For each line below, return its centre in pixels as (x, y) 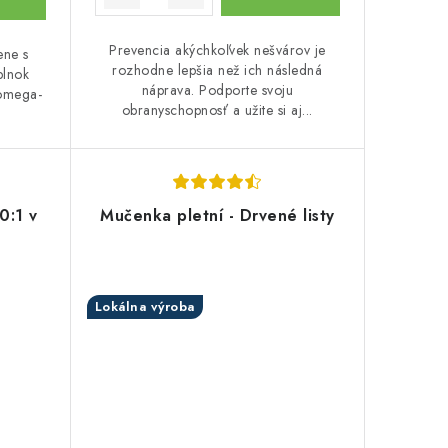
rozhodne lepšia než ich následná (217, 69)
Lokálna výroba (144, 306)
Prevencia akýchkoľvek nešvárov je (217, 49)
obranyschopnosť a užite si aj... (217, 109)
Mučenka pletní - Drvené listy (217, 215)
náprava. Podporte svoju (217, 89)
